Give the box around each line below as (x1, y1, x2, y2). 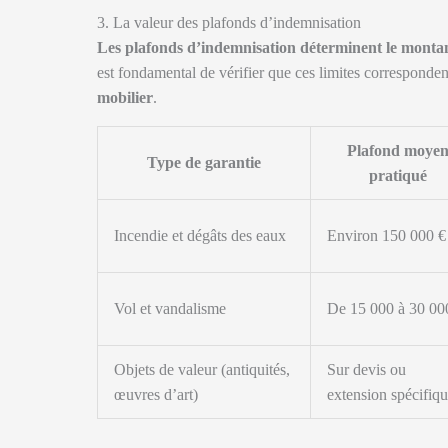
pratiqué (369, 167, 427, 184)
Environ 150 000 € (327, 227, 446, 244)
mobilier (97, 89, 153, 106)
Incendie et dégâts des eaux (114, 227, 286, 244)
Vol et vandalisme (114, 300, 226, 317)
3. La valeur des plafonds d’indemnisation (97, 14, 361, 31)
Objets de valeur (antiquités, (114, 361, 290, 378)
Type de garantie (147, 154, 261, 171)
